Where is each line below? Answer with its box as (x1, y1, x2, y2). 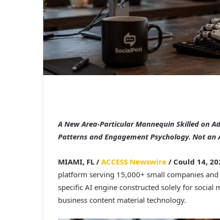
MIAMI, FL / (58, 157, 101, 166)
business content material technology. (58, 195, 186, 205)
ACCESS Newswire (101, 157, 166, 166)
